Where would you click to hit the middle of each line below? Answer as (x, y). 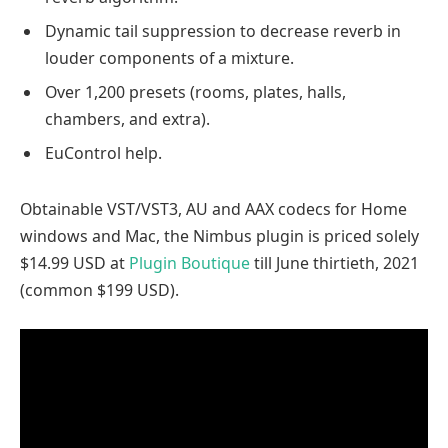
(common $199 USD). (99, 289)
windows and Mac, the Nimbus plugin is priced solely (219, 235)
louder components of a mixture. (169, 58)
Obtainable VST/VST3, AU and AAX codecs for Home (213, 208)
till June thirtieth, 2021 (334, 262)
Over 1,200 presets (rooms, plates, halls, (195, 92)
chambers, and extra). (127, 119)
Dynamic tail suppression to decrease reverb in (223, 31)
